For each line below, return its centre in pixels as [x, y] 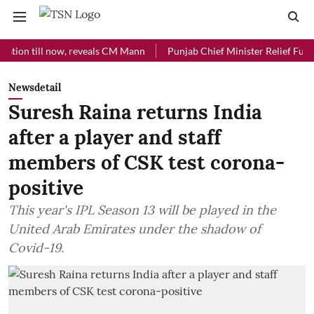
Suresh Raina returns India [135, 112]
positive [46, 188]
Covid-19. [36, 248]
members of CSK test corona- [146, 163]
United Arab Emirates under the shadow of [135, 229]
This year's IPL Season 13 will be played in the [142, 210]
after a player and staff [115, 137]
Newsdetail [35, 88]
